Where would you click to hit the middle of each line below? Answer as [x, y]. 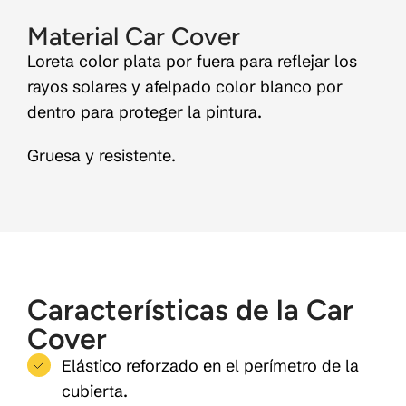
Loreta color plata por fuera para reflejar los [192, 61]
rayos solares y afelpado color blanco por [185, 86]
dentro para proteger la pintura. [145, 111]
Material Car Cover [134, 36]
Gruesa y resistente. [101, 155]
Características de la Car [190, 309]
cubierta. [94, 391]
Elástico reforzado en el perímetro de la [210, 365]
